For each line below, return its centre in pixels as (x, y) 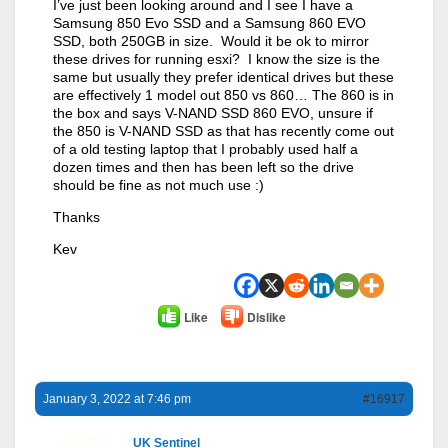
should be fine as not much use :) (158, 184)
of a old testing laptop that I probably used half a (205, 148)
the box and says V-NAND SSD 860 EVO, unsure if (213, 112)
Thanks (76, 216)
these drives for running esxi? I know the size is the (216, 58)
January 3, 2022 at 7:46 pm (117, 398)
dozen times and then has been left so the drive (203, 166)
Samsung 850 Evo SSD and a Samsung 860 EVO (209, 22)
